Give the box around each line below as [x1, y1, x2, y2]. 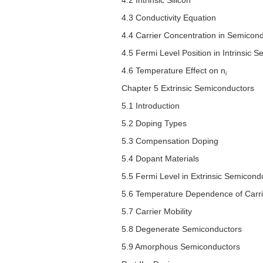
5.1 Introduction [122, 101, 180, 111]
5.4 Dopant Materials [122, 154, 199, 164]
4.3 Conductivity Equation [122, 13, 216, 23]
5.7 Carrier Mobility [122, 207, 192, 217]
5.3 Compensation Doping [122, 136, 218, 146]
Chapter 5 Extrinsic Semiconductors [122, 83, 254, 93]
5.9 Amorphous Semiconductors [122, 242, 240, 252]
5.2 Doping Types [122, 119, 187, 129]
